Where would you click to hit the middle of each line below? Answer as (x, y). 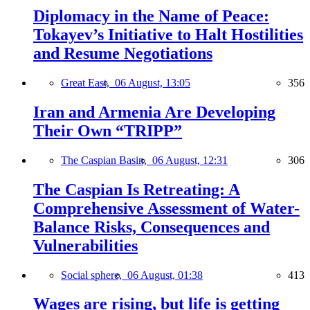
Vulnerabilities (85, 245)
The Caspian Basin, (107, 160)
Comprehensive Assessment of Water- (166, 208)
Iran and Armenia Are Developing (154, 112)
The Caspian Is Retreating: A (137, 189)
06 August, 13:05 (153, 82)
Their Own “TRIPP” (108, 130)
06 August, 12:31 (190, 160)
